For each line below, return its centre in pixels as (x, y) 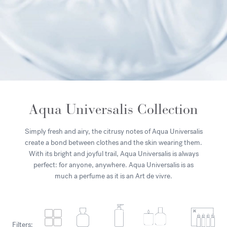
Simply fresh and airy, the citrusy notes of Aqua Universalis (113, 131)
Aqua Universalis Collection (113, 109)
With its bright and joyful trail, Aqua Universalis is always (113, 154)
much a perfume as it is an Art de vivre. (113, 176)
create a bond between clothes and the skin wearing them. (113, 143)
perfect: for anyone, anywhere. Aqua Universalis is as (113, 165)
